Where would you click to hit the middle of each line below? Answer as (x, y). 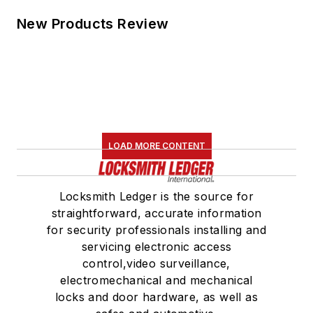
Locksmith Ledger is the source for (156, 197)
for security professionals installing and (156, 230)
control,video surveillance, (156, 264)
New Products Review (93, 24)
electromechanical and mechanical (156, 281)
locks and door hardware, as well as (156, 297)
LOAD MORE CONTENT (156, 146)
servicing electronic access (156, 247)
